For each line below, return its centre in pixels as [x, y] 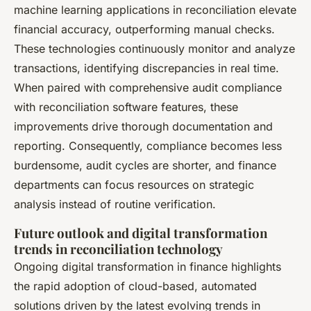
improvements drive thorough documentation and [143, 126]
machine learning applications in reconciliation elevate [155, 9]
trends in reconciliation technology [118, 249]
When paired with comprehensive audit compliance [148, 87]
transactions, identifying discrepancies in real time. [146, 68]
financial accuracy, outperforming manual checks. [144, 29]
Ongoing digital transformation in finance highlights [148, 266]
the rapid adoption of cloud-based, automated [135, 286]
